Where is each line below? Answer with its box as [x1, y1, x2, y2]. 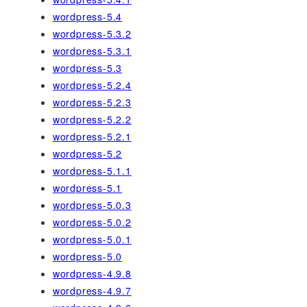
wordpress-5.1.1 [52, 164, 132, 178]
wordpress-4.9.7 [52, 284, 132, 298]
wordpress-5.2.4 [52, 78, 132, 93]
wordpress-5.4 [52, 10, 123, 24]
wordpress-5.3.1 [52, 44, 132, 58]
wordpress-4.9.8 [52, 267, 132, 281]
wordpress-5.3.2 [52, 27, 132, 41]
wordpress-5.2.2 [52, 112, 132, 127]
